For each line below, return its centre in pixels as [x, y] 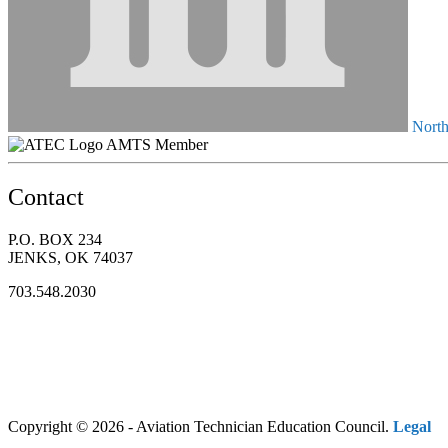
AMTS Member [157, 144]
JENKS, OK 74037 [70, 257]
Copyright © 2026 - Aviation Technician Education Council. [200, 426]
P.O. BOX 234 [55, 239]
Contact [46, 196]
